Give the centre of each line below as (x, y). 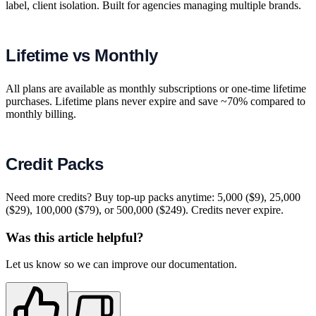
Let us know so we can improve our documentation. (121, 265)
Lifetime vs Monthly (82, 55)
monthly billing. (41, 114)
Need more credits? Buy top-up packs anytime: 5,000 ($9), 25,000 (153, 197)
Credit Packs (55, 164)
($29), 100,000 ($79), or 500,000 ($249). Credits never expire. (145, 209)
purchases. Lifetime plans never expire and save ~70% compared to (156, 101)
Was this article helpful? (75, 237)
